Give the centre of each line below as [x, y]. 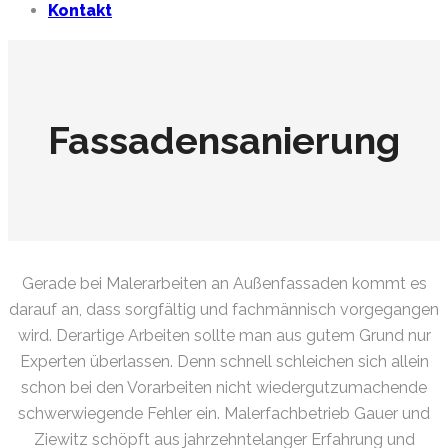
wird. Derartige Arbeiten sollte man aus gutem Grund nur [224, 336]
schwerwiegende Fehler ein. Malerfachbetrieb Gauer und [224, 414]
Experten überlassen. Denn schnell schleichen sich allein [224, 362]
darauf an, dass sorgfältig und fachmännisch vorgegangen [224, 310]
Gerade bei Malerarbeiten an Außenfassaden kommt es [224, 284]
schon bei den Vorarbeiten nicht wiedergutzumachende [224, 388]
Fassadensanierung [224, 140]
